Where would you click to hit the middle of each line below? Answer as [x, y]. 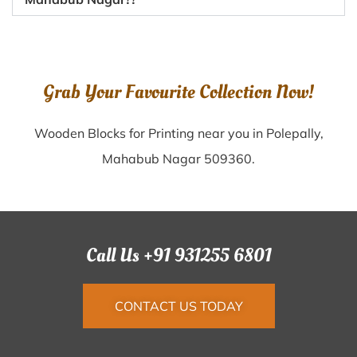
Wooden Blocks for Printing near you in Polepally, [178, 133]
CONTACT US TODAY [178, 306]
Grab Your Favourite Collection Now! [178, 92]
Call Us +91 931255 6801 [178, 255]
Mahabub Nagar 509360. [178, 159]
